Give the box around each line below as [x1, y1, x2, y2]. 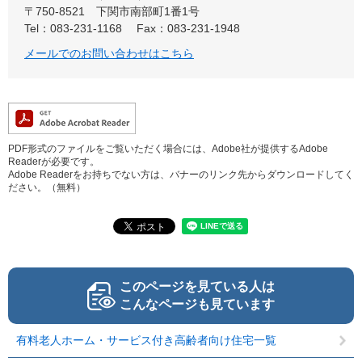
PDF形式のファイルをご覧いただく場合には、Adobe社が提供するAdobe [8, 143, 328, 154]
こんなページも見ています [120, 297, 275, 311]
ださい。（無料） [8, 182, 86, 193]
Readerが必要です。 [8, 156, 99, 167]
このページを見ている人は [120, 280, 275, 293]
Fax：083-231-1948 [137, 22, 240, 35]
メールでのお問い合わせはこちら [24, 47, 194, 60]
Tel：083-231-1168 [24, 22, 122, 35]
